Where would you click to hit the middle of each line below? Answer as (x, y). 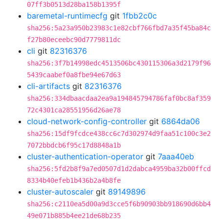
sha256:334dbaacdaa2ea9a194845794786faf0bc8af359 (119, 98)
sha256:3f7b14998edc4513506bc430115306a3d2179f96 (119, 63)
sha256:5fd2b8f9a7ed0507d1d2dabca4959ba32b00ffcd (119, 169)
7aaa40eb (176, 156)
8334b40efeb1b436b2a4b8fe (74, 180)
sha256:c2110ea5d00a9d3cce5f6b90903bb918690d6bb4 (119, 204)
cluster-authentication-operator (85, 156)
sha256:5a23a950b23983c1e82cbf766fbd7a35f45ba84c (119, 28)
